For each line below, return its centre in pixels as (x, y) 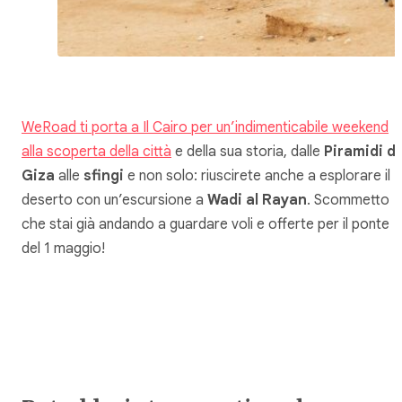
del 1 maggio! (63, 248)
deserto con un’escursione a (114, 200)
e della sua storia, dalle (248, 151)
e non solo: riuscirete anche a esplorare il (257, 175)
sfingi (104, 175)
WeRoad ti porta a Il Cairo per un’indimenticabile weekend (205, 127)
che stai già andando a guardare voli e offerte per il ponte (205, 224)
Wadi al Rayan (257, 200)
